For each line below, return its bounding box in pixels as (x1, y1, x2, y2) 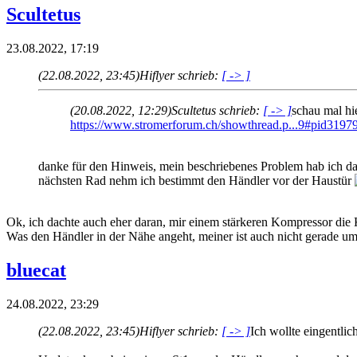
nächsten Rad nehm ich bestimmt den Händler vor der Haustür (38, 173, 355, 187)
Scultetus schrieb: (171, 103, 263, 117)
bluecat (6, 259, 66, 280)
